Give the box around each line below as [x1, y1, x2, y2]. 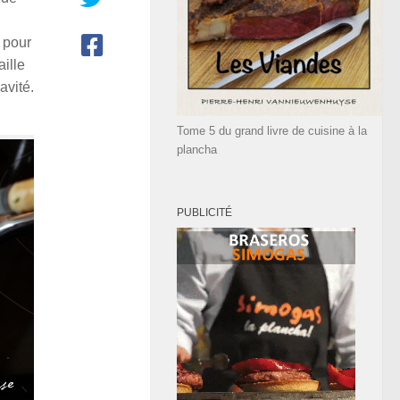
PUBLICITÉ [177, 206, 232, 219]
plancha [177, 143, 217, 156]
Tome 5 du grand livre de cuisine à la [177, 124, 367, 137]
